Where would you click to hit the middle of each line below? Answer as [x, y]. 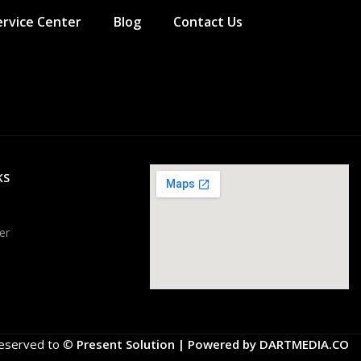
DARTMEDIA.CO [304, 344]
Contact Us [207, 21]
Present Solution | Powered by [168, 344]
